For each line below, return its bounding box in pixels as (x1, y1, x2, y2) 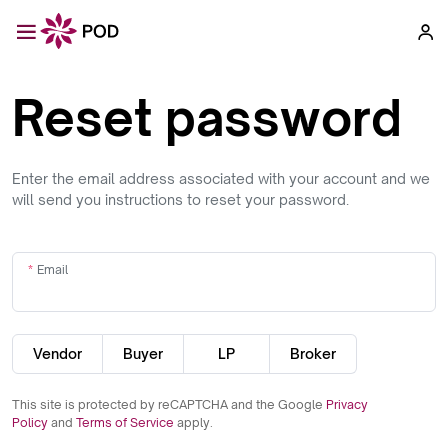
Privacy (326, 397, 368, 412)
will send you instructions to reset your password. (12, 191, 349, 208)
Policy (12, 415, 51, 430)
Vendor (33, 345, 82, 362)
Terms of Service (76, 415, 177, 430)
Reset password (12, 88, 402, 147)
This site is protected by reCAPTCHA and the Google (12, 397, 326, 412)
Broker (290, 345, 336, 362)
